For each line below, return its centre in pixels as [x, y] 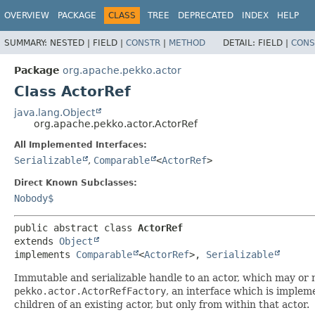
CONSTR [143, 43]
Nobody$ [34, 198]
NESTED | [71, 43]
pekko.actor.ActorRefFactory [90, 291]
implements [45, 254]
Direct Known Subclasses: [76, 182]
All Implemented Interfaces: [81, 144]
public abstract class [76, 227]
